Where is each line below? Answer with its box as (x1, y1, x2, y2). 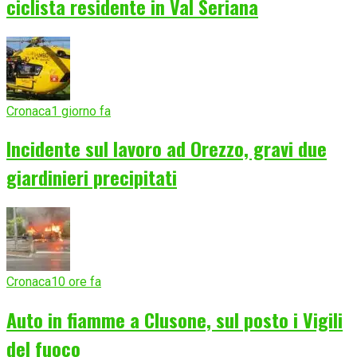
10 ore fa (51, 274, 101, 290)
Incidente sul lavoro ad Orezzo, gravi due (6, 134, 327, 163)
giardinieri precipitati (6, 163, 177, 192)
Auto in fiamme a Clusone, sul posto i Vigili (6, 305, 343, 335)
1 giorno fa (51, 103, 111, 119)
